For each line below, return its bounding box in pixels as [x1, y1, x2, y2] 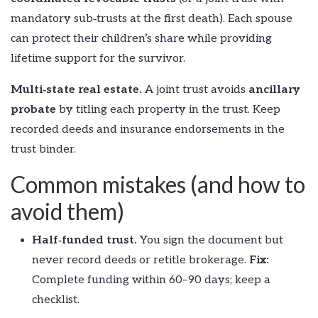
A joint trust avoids [142, 82, 248, 97]
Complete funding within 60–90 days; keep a [32, 273, 270, 287]
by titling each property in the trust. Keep [56, 102, 280, 116]
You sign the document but [137, 233, 283, 247]
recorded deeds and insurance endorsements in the [11, 122, 285, 136]
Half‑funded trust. [32, 233, 137, 247]
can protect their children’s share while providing [11, 31, 272, 45]
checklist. [32, 292, 79, 307]
